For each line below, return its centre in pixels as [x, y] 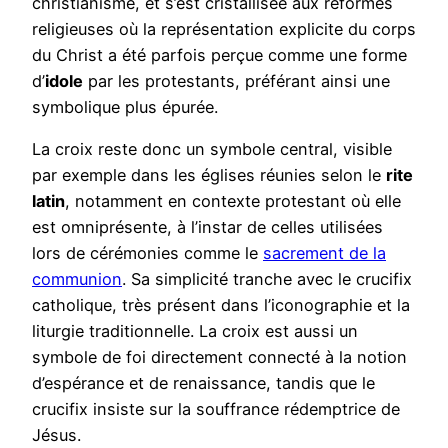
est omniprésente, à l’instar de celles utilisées [207, 227]
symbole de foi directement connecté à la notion [219, 357]
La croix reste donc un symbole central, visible [212, 149]
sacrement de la [324, 253]
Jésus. [56, 435]
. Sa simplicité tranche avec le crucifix [267, 279]
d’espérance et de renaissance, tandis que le [203, 383]
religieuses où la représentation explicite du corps [224, 28]
